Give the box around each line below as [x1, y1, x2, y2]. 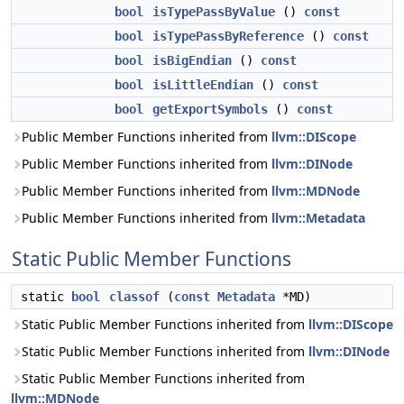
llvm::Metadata [271, 209, 365, 226]
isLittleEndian [152, 78, 253, 92]
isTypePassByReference [152, 29, 304, 43]
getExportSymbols [152, 102, 268, 116]
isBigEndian [152, 53, 232, 68]
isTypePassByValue [152, 5, 275, 19]
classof [109, 289, 160, 304]
